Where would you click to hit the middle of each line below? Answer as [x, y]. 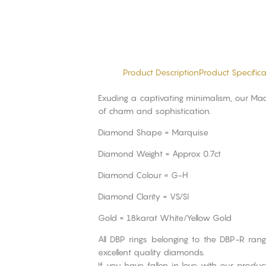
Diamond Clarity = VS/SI [144, 197]
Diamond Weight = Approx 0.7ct [160, 154]
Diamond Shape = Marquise [153, 132]
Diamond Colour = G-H [143, 175]
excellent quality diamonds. [151, 252]
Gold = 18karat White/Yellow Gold [165, 218]
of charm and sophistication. [155, 111]
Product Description [161, 72]
